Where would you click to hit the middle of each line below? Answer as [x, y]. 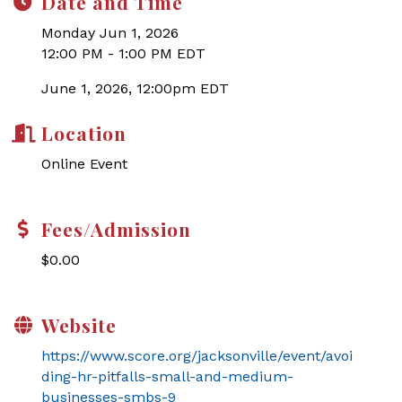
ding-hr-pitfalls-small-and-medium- [167, 376]
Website [79, 325]
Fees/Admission [116, 229]
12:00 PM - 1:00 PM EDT [123, 53]
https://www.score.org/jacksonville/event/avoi [197, 356]
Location [84, 133]
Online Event [84, 164]
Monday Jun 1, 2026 [110, 33]
